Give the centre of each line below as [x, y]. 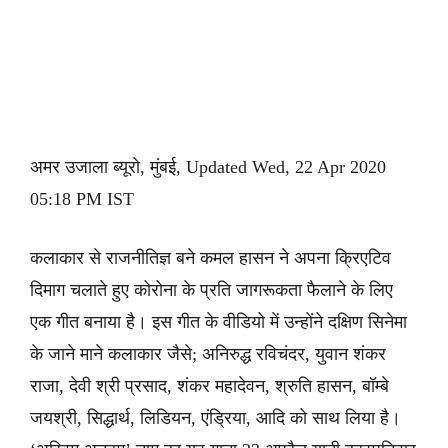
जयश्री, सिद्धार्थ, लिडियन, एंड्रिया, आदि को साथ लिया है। [215, 418]
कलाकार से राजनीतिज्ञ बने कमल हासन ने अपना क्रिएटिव [210, 258]
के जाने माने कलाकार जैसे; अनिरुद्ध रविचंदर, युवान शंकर [208, 354]
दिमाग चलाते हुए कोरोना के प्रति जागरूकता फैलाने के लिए [211, 290]
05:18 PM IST [82, 199]
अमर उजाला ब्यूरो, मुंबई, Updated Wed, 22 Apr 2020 [208, 167]
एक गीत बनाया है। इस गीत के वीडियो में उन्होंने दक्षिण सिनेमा [218, 322]
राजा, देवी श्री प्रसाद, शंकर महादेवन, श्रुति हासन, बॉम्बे [209, 386]
